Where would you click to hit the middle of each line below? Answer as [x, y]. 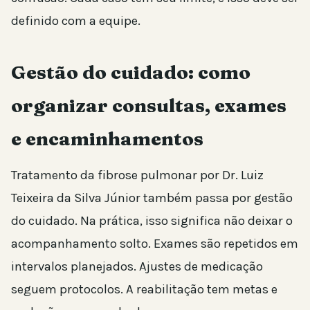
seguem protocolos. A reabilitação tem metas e [144, 289]
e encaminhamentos [107, 138]
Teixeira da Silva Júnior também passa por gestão [152, 198]
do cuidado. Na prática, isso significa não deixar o [152, 220]
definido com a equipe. [76, 20]
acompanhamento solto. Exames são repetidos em [155, 243]
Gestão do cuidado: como [131, 72]
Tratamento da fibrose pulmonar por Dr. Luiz [137, 175]
